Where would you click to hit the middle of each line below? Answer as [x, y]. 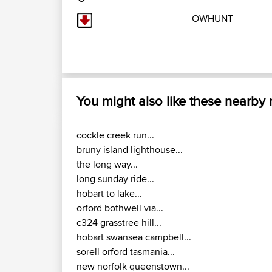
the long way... [107, 165]
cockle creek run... [115, 135]
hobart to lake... [109, 194]
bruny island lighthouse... [130, 150]
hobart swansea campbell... [134, 237]
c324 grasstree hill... [119, 223]
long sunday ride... [115, 179]
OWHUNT [212, 19]
